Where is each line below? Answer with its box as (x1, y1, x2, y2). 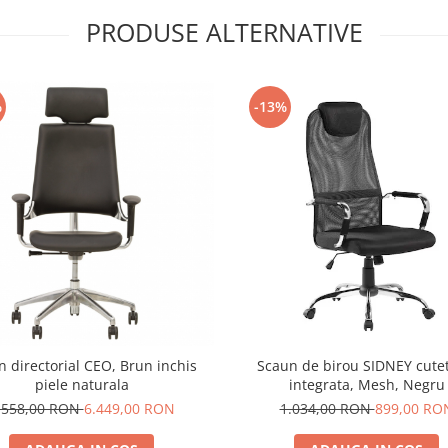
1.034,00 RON (279, 399, 375, 418)
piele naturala (34, 375, 129, 394)
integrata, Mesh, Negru (288, 375, 445, 394)
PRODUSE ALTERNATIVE (85, 15, 363, 49)
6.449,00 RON (83, 399, 175, 418)
